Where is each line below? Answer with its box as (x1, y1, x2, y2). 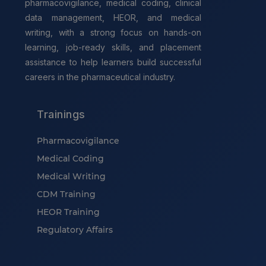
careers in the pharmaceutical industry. (25, 72, 176, 83)
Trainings (37, 108, 85, 121)
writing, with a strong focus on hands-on (25, 27, 202, 38)
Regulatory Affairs (37, 224, 113, 236)
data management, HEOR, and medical (25, 12, 202, 23)
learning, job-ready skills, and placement (25, 42, 202, 53)
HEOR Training (37, 207, 100, 218)
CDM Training (37, 189, 96, 200)
